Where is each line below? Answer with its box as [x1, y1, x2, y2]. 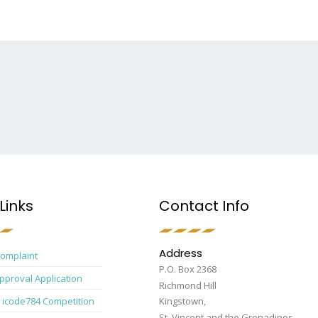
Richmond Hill [159, 278, 216, 292]
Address [159, 246, 202, 261]
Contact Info [159, 196, 249, 216]
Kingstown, [159, 295, 208, 307]
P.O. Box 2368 [159, 263, 216, 275]
